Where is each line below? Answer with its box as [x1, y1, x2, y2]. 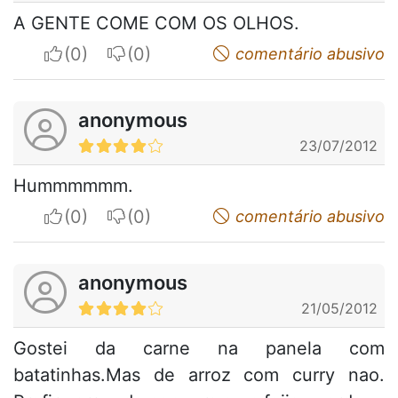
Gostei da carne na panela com [13, 338, 385, 360]
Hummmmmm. [13, 175, 133, 197]
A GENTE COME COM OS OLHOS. [13, 12, 299, 35]
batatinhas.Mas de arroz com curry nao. [13, 364, 385, 386]
